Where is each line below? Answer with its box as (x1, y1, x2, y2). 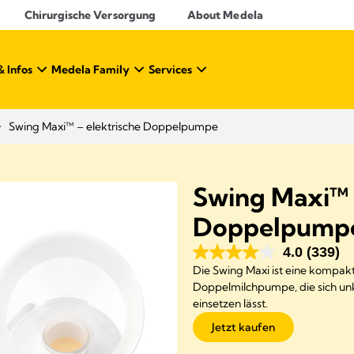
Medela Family (51, 62, 130, 77)
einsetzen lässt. (193, 296, 268, 311)
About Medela (187, 8, 263, 22)
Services (149, 62, 192, 77)
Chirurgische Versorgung (24, 8, 156, 22)
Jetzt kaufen (212, 320, 275, 334)
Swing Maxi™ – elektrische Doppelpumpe (9, 119, 218, 134)
